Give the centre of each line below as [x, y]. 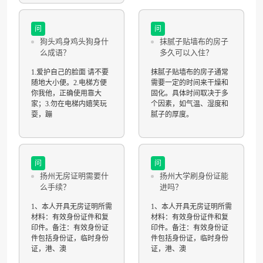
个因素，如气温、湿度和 [190, 104]
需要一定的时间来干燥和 [190, 83]
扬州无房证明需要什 [74, 176]
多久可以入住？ [186, 53]
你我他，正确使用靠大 [66, 93]
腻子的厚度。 [172, 114]
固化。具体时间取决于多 [190, 93]
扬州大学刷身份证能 [194, 176]
